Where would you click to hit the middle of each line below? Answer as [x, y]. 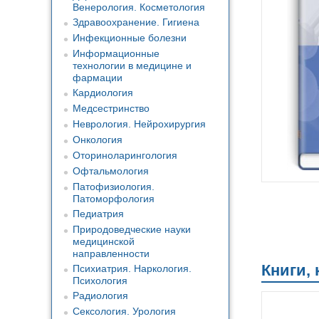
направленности [111, 253]
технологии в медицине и [132, 66]
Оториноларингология [125, 155]
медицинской [104, 241]
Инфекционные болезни [130, 38]
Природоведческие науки [132, 229]
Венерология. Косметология [139, 7]
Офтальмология [111, 171]
